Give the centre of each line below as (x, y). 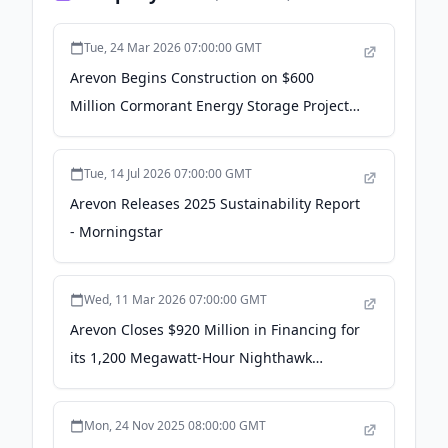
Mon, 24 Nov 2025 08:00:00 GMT (175, 425)
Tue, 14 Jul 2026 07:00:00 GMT (168, 173)
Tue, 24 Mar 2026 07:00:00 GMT (173, 47)
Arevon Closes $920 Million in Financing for (215, 329)
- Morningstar (116, 231)
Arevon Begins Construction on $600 (192, 77)
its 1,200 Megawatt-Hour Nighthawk (191, 357)
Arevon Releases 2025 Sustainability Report (215, 203)
